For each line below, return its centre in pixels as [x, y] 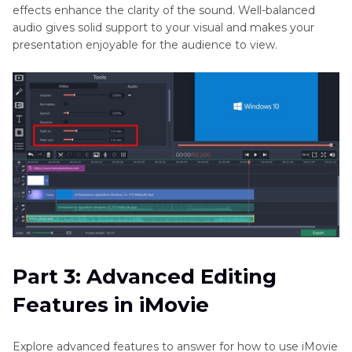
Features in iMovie [111, 304]
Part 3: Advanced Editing [145, 276]
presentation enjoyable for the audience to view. [145, 45]
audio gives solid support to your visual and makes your [163, 28]
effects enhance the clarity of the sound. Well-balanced [164, 11]
